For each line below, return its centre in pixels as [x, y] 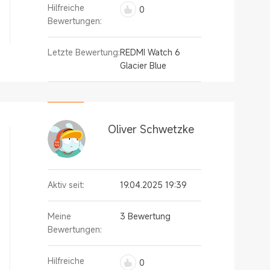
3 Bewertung [145, 216]
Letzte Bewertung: [84, 52]
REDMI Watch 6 [150, 52]
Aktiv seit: [66, 185]
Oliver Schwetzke [151, 129]
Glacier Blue [143, 65]
